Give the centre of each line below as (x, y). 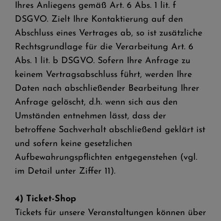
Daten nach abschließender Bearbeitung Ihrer (107, 89)
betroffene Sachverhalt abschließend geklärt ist (110, 130)
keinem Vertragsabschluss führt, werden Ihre (103, 75)
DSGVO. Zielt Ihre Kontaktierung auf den (99, 19)
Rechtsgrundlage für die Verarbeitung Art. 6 (104, 47)
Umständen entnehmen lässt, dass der (91, 116)
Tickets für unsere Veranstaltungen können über (110, 213)
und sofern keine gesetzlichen (74, 144)
